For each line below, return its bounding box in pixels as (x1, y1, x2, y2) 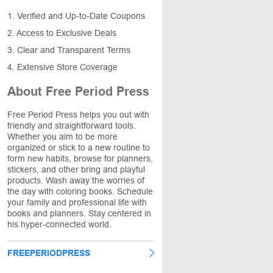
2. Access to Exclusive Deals (7, 28, 116, 38)
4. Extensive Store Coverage (7, 62, 118, 72)
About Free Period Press (7, 85, 149, 98)
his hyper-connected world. (7, 219, 112, 229)
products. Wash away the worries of (7, 175, 144, 185)
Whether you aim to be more (7, 132, 118, 141)
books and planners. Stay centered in (7, 208, 151, 218)
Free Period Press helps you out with (7, 110, 149, 119)
